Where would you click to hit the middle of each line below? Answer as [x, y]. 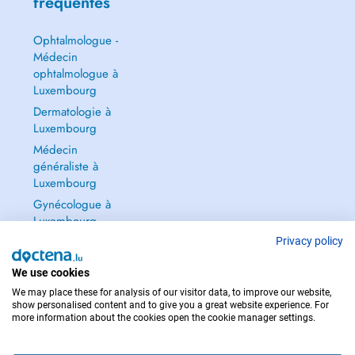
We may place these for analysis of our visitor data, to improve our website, [172, 292]
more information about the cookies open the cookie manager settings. [164, 318]
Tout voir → [63, 242]
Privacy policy [309, 241]
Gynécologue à [72, 204]
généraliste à [65, 166]
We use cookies [51, 273]
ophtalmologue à [75, 74]
